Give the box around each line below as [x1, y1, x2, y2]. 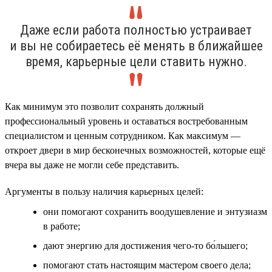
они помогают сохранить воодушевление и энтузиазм [43, 206, 267, 217]
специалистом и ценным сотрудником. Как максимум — [5, 130, 240, 141]
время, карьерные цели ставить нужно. [25, 53, 247, 69]
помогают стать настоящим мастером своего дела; [43, 259, 251, 270]
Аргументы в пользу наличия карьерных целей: [5, 186, 203, 197]
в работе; [43, 220, 80, 231]
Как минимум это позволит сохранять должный [5, 101, 204, 112]
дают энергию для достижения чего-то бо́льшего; [43, 240, 248, 251]
